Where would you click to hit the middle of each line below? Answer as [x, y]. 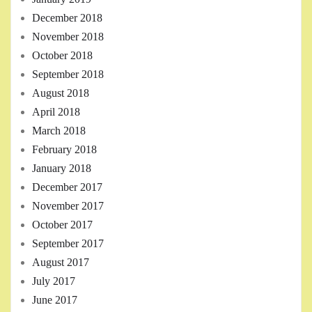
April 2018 [56, 112]
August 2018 [61, 93]
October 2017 [62, 225]
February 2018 [64, 150]
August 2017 [61, 263]
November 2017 [68, 206]
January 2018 [62, 169]
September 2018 [68, 75]
